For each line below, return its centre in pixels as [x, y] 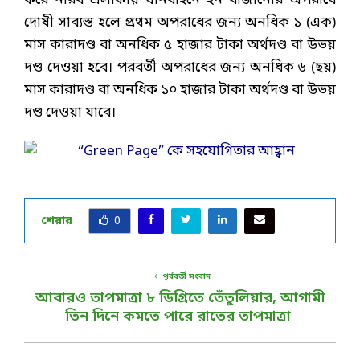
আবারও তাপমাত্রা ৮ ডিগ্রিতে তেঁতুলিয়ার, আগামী [180, 299]
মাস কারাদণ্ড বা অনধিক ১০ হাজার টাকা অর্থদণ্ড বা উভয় [180, 91]
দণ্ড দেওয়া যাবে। [70, 113]
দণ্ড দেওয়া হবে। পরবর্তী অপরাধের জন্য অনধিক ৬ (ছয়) [180, 68]
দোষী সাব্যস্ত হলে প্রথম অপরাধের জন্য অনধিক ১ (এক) [180, 23]
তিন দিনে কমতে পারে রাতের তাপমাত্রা [180, 317]
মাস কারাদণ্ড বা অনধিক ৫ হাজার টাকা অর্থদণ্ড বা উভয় [180, 46]
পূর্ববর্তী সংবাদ [186, 277]
